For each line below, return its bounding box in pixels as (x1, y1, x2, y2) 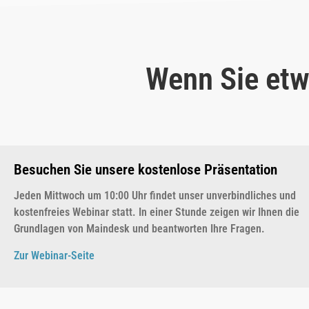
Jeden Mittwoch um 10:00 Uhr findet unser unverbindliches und (14, 189, 296, 203)
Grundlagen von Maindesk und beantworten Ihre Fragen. (14, 222, 265, 236)
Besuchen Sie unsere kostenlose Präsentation (14, 161, 277, 179)
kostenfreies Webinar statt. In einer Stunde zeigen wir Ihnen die (14, 206, 299, 219)
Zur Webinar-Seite (14, 248, 94, 262)
